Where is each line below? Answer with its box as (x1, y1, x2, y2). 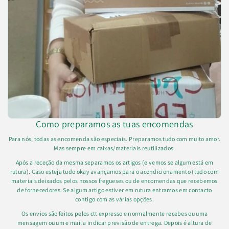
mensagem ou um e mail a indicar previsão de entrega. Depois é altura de (17, 219, 212, 227)
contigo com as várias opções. (75, 195, 154, 203)
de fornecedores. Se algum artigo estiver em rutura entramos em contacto (17, 186, 212, 194)
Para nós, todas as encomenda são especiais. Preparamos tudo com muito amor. (8, 135, 221, 143)
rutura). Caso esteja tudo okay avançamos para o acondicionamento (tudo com (10, 168, 219, 176)
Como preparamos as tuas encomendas (36, 118, 193, 130)
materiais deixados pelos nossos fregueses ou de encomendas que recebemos (11, 177, 218, 185)
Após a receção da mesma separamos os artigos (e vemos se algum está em (15, 158, 214, 167)
